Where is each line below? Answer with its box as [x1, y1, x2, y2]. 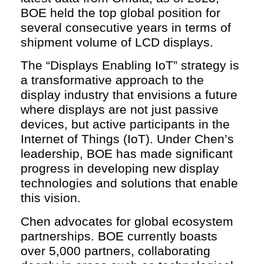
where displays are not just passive [21, 103, 219, 117]
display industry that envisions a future [21, 88, 237, 102]
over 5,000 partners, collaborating [21, 243, 210, 258]
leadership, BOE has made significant [21, 147, 233, 161]
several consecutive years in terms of [21, 20, 231, 34]
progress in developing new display [21, 161, 219, 176]
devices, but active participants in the [21, 117, 230, 131]
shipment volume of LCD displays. [21, 35, 213, 49]
